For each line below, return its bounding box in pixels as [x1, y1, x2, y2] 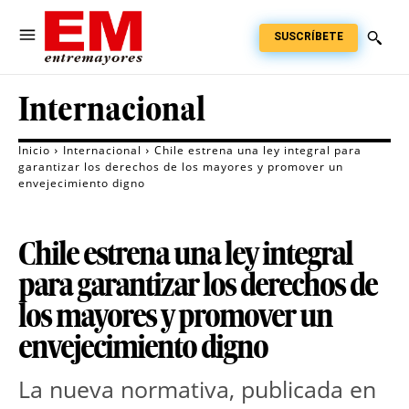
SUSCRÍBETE [274, 29, 343, 43]
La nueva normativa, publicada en [18, 373, 376, 405]
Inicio [18, 142, 50, 159]
